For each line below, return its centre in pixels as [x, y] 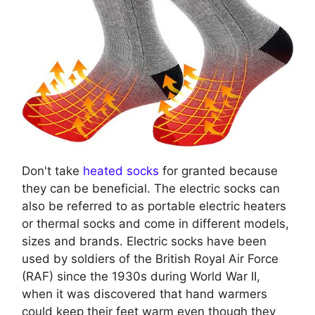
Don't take [52, 171]
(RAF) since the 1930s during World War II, [141, 277]
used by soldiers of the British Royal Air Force [150, 259]
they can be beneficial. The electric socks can [151, 189]
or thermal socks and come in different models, [155, 224]
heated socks [121, 171]
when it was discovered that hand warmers [144, 294]
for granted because [218, 171]
